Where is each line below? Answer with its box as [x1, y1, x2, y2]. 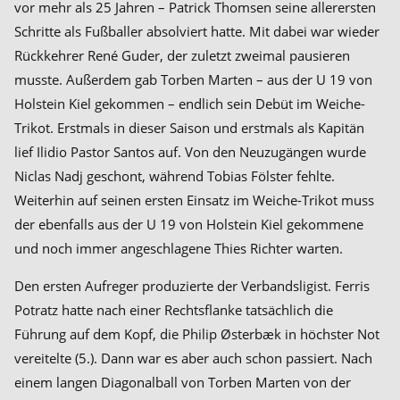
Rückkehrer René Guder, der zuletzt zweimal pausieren [14, 46, 350, 64]
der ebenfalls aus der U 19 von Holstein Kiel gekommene [14, 214, 363, 233]
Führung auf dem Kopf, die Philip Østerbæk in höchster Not [14, 324, 379, 343]
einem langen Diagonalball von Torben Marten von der [14, 372, 351, 391]
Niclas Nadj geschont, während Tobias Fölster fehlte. [14, 166, 335, 185]
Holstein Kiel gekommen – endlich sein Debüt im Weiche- [14, 94, 365, 112]
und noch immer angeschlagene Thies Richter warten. [14, 238, 343, 257]
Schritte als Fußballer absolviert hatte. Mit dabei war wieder [14, 21, 379, 40]
